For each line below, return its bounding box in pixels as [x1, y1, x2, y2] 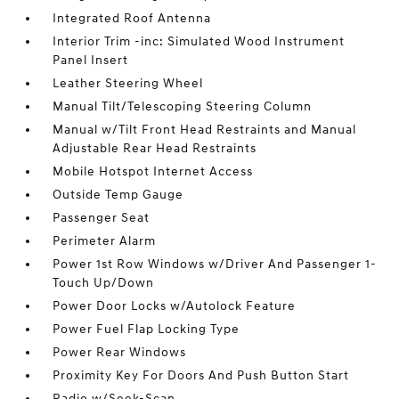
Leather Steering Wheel [53, 76, 204, 91]
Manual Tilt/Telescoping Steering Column [53, 99, 313, 114]
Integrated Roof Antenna [53, 11, 212, 26]
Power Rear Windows [53, 345, 187, 360]
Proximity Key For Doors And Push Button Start [53, 368, 350, 383]
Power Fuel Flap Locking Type [53, 322, 240, 337]
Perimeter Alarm [53, 233, 157, 248]
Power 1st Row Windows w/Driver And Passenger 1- [53, 256, 378, 272]
